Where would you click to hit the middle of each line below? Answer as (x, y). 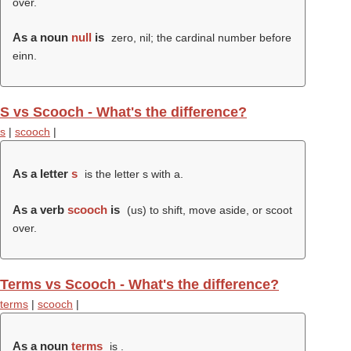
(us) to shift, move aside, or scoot (208, 210)
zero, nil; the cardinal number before (199, 38)
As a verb (40, 210)
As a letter (42, 174)
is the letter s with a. (132, 174)
